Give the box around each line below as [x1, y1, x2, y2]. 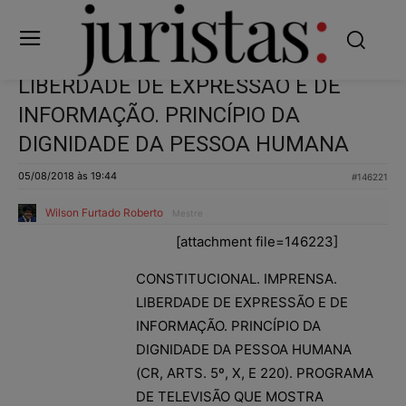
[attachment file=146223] [175, 232, 338, 250]
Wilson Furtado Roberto [45, 205, 163, 219]
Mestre [172, 207, 203, 218]
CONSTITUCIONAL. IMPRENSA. [136, 269, 337, 287]
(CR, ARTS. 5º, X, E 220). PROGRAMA [136, 363, 373, 382]
